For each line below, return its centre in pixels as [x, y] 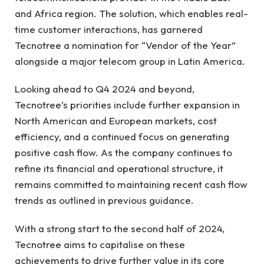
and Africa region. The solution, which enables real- [131, 13]
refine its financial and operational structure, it [119, 169]
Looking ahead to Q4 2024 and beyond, [105, 89]
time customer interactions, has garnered [109, 29]
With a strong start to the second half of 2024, [120, 228]
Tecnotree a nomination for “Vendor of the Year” [125, 45]
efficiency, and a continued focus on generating [122, 137]
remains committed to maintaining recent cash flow [131, 184]
